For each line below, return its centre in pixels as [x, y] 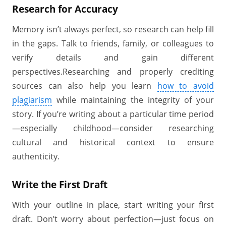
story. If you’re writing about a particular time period [113, 114]
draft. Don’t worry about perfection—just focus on [113, 219]
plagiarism [32, 100]
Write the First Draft [60, 184]
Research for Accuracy [65, 9]
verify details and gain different [113, 58]
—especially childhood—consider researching [113, 128]
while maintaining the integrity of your [133, 100]
